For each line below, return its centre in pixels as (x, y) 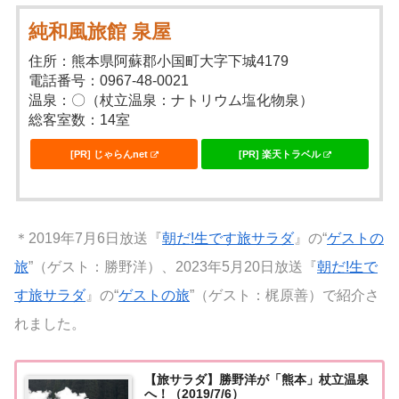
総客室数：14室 (80, 119)
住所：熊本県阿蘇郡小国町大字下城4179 (159, 61)
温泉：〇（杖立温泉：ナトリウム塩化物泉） (171, 100)
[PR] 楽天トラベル (279, 154)
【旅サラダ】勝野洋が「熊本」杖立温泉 (256, 380)
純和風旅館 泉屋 (100, 31)
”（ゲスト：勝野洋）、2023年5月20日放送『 (173, 266)
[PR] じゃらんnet (109, 154)
